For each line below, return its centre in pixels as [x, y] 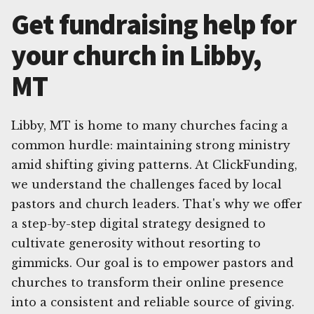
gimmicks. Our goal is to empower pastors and [152, 262]
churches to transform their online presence [148, 282]
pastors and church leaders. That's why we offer [157, 204]
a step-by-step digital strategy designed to [138, 223]
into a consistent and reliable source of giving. [153, 302]
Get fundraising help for [154, 24]
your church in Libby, [137, 55]
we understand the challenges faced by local [146, 184]
